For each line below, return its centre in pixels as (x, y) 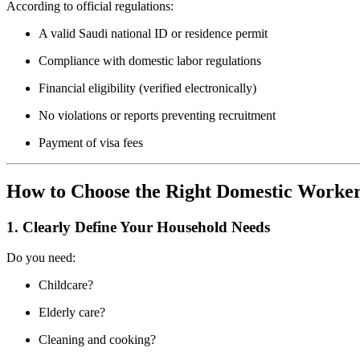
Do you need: (41, 258)
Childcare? (66, 285)
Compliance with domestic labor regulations (150, 60)
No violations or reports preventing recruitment (157, 115)
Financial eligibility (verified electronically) (147, 88)
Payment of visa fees (91, 142)
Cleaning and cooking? (97, 340)
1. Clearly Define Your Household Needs (138, 227)
